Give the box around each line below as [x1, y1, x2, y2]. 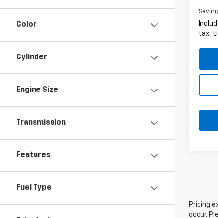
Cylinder [16, 54, 47, 61]
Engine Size [16, 86, 58, 94]
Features [16, 151, 51, 159]
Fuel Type [16, 184, 52, 192]
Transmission [16, 119, 66, 127]
